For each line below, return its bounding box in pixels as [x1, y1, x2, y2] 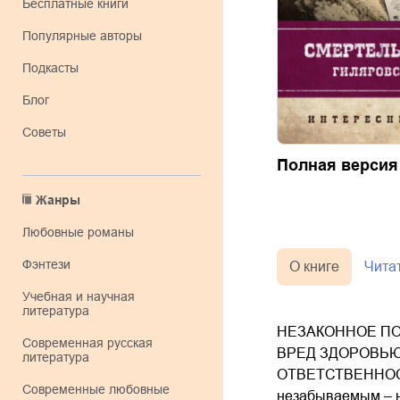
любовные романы [30, 225, 134, 239]
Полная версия [277, 156, 398, 175]
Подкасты [31, 61, 79, 75]
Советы [31, 125, 66, 139]
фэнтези [32, 257, 71, 271]
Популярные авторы [31, 29, 142, 43]
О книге [289, 259, 339, 274]
